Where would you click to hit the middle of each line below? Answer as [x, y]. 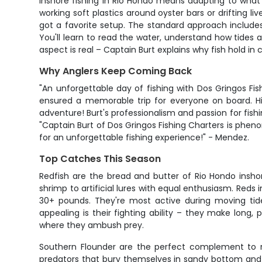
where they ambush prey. [92, 225]
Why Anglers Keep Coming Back [116, 71]
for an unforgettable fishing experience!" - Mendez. [144, 137]
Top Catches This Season [100, 159]
